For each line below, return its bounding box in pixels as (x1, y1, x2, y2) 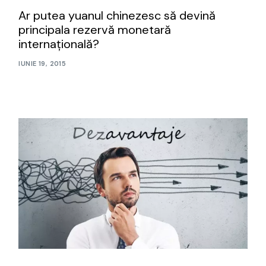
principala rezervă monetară (18, 21, 172, 37)
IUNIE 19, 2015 (18, 59, 66, 68)
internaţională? (18, 36, 100, 52)
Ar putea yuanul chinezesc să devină (18, 7, 216, 23)
